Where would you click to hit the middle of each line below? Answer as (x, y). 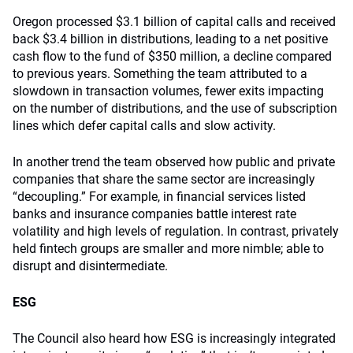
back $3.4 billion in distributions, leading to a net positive (170, 39)
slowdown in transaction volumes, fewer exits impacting (168, 91)
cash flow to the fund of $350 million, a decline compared (172, 56)
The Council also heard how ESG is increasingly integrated (174, 338)
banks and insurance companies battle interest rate (154, 214)
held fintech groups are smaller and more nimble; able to (168, 249)
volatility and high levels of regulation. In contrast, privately (176, 231)
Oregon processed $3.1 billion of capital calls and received (174, 22)
